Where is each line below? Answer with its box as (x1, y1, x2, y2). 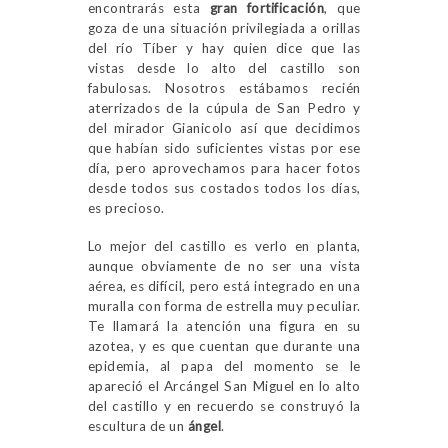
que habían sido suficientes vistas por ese (87, 140, 361, 157)
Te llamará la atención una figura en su (87, 318, 361, 335)
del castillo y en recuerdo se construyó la (87, 398, 361, 415)
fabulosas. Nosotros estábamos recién (87, 80, 361, 97)
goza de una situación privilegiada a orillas (87, 20, 361, 37)
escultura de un (87, 418, 188, 435)
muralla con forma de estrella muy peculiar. (87, 298, 361, 315)
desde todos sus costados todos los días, (87, 180, 361, 197)
